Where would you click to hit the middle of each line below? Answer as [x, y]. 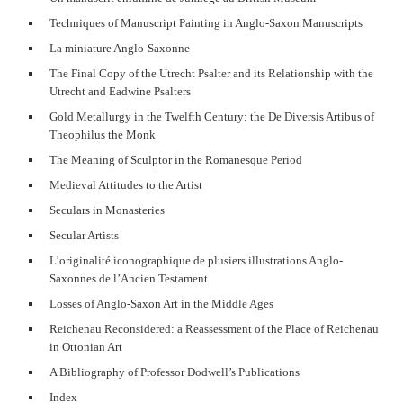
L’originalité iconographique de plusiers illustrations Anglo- [196, 260]
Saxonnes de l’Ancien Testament [129, 278]
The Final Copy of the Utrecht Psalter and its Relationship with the [211, 73]
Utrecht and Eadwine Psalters [120, 91]
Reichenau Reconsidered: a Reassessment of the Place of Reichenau [214, 328]
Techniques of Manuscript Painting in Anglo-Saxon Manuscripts [206, 22]
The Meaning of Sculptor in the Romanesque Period [176, 159]
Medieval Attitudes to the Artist [126, 184]
